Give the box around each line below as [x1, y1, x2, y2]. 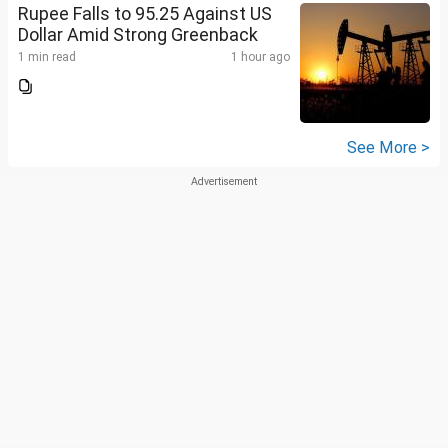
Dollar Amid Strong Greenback [18, 24, 258, 46]
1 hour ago [231, 50, 290, 65]
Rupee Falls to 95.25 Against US [18, 3, 272, 25]
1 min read [18, 50, 76, 65]
